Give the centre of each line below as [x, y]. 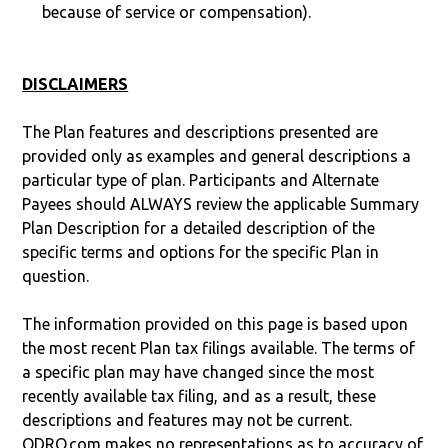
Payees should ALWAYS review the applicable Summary [221, 203]
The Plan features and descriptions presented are [200, 131]
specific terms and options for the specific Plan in [201, 251]
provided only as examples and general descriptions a [217, 155]
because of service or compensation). [177, 11]
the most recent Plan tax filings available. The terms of [219, 347]
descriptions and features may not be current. [187, 419]
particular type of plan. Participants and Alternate [201, 179]
